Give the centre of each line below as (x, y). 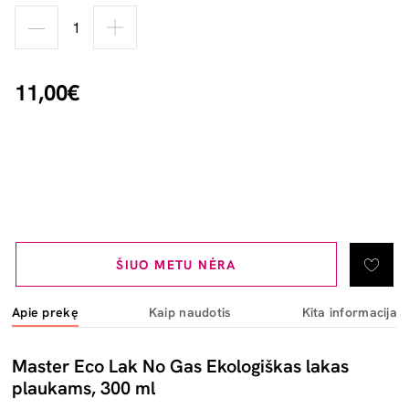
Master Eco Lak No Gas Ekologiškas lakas (180, 366)
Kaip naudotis (190, 312)
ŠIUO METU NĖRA (176, 265)
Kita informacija (349, 312)
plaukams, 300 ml (84, 388)
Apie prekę (45, 312)
